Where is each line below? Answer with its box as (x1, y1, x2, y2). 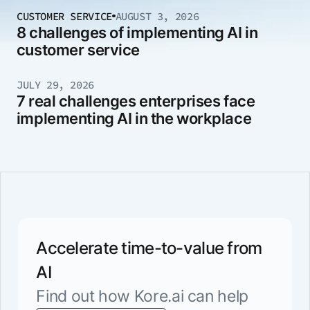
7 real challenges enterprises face (16, 91, 255, 110)
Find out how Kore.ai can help (36, 286, 248, 307)
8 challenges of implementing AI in (16, 23, 258, 42)
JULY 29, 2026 (16, 77, 94, 91)
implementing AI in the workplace (16, 109, 252, 127)
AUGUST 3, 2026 (115, 9, 199, 23)
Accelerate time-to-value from (36, 238, 262, 259)
